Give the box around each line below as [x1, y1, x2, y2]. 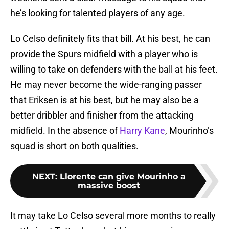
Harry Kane [120, 125, 165, 136]
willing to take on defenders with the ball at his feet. [10, 64, 218, 75]
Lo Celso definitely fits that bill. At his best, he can [10, 33, 210, 44]
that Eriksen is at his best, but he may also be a [10, 95, 199, 106]
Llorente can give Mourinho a [60, 172, 186, 182]
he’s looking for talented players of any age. [10, 8, 185, 19]
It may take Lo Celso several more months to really [10, 210, 216, 221]
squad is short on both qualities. [10, 141, 139, 152]
